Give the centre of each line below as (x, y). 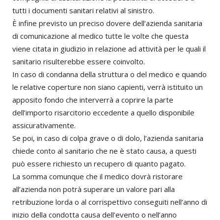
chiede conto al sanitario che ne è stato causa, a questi (104, 151)
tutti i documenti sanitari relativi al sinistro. (83, 11)
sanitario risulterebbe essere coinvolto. (79, 62)
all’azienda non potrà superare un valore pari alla (94, 189)
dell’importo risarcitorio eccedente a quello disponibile (103, 113)
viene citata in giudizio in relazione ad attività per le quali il (109, 49)
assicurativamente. (44, 125)
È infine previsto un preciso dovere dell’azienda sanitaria (107, 23)
